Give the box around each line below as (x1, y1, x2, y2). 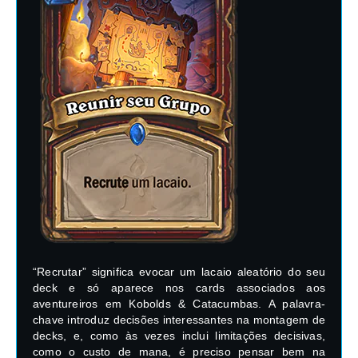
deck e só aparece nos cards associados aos (33, 280, 325, 294)
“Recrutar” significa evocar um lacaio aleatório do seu (33, 265, 325, 278)
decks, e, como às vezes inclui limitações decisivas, (33, 328, 325, 342)
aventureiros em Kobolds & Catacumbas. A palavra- (33, 296, 325, 310)
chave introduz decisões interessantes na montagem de (33, 312, 325, 326)
